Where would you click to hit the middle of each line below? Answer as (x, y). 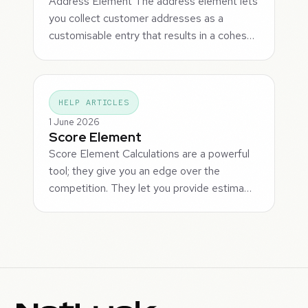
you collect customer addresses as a (136, 19)
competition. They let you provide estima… (151, 188)
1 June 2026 (75, 122)
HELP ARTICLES (94, 103)
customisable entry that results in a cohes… (152, 36)
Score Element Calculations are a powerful (150, 154)
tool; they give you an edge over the (135, 171)
